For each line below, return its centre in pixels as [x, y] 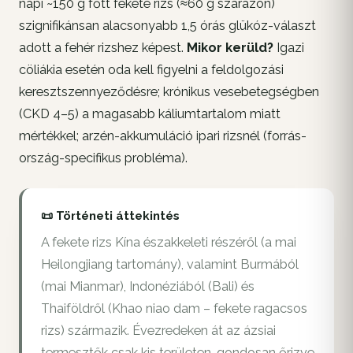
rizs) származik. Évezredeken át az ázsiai [158, 331]
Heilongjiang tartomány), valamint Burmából [170, 265]
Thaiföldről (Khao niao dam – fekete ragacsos [174, 309]
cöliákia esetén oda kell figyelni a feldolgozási [151, 69]
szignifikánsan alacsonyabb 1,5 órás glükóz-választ [167, 25]
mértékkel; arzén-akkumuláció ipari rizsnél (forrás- [163, 136]
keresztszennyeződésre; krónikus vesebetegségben [169, 91]
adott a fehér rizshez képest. [103, 47]
